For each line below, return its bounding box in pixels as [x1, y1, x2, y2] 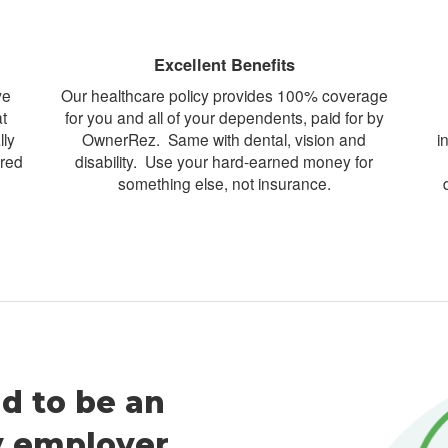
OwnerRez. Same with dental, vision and [82, 128, 366, 150]
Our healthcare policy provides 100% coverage [60, 84, 388, 106]
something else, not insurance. [117, 172, 331, 194]
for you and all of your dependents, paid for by [64, 106, 384, 128]
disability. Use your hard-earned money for [75, 150, 373, 172]
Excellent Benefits [153, 53, 295, 76]
